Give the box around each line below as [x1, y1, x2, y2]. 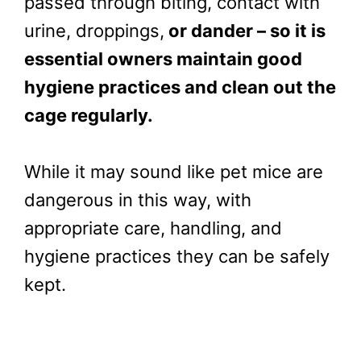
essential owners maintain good [24, 48, 302, 70]
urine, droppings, [24, 20, 164, 42]
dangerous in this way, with [24, 189, 251, 211]
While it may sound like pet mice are [24, 161, 323, 183]
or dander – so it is [164, 20, 326, 42]
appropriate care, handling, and [24, 218, 282, 239]
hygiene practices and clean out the [24, 77, 336, 98]
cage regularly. [24, 105, 153, 127]
